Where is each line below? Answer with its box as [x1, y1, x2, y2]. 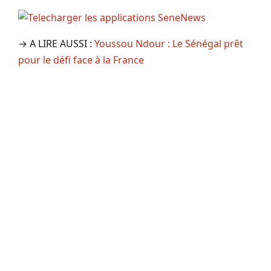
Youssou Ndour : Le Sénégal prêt [94, 36, 243, 50]
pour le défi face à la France [18, 53, 144, 67]
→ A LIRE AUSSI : [18, 36, 94, 50]
